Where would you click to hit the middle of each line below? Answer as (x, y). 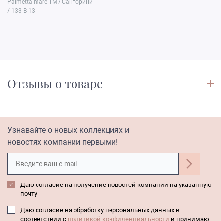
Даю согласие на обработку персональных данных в (100, 210)
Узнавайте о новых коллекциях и (68, 130)
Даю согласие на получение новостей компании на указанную (116, 185)
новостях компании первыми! (63, 142)
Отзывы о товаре (55, 84)
